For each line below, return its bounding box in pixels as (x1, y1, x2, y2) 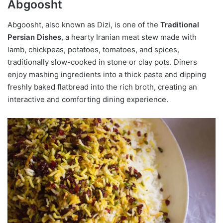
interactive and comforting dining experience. (7, 94, 168, 104)
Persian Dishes (7, 32, 61, 42)
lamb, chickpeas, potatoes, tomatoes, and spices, (7, 44, 179, 54)
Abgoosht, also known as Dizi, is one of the (7, 19, 160, 29)
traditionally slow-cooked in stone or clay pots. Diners (7, 57, 197, 67)
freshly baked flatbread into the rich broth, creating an (7, 82, 197, 92)
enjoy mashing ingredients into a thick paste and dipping (7, 69, 206, 79)
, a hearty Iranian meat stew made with (61, 32, 197, 42)
